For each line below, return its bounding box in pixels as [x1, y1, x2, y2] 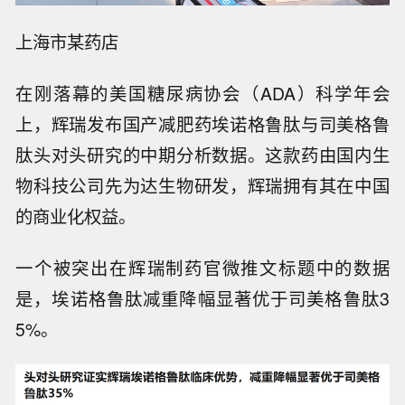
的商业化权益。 [15, 202, 137, 229]
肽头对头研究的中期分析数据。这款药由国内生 [15, 141, 390, 167]
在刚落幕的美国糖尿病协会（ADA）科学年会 [15, 80, 390, 106]
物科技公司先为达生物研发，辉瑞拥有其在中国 [15, 172, 390, 198]
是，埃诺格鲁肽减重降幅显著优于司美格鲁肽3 [15, 285, 390, 311]
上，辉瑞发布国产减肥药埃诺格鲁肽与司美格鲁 [15, 110, 390, 137]
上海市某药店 [15, 28, 119, 54]
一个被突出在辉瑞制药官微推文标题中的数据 [15, 254, 390, 280]
